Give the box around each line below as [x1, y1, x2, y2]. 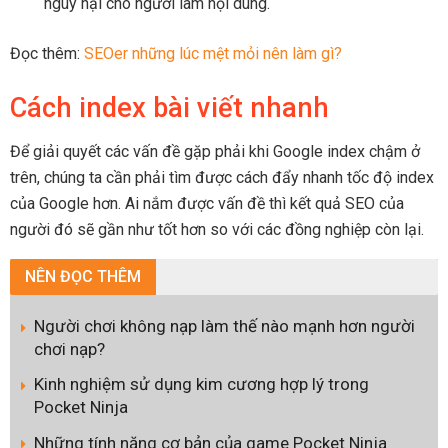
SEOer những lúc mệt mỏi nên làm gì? [84, 44, 342, 64]
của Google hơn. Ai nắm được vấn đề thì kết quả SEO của [10, 194, 404, 214]
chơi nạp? [34, 339, 105, 360]
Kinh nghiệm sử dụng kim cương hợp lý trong [34, 374, 369, 395]
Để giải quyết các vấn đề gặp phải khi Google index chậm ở [10, 142, 420, 162]
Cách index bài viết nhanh [10, 91, 329, 124]
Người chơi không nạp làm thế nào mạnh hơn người [34, 316, 415, 337]
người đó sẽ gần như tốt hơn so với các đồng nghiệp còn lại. [10, 220, 424, 240]
